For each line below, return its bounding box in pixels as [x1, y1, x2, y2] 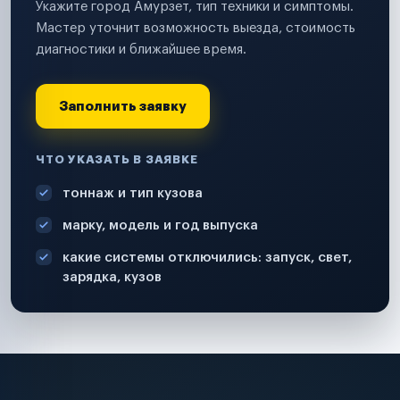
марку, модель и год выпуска [62, 219, 258, 232]
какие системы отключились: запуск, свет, [62, 251, 352, 264]
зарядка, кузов [62, 271, 162, 284]
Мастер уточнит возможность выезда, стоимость [36, 21, 355, 35]
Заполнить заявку [59, 99, 187, 113]
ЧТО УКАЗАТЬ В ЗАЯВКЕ [36, 154, 198, 165]
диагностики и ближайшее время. [36, 43, 246, 56]
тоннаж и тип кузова [62, 187, 203, 200]
